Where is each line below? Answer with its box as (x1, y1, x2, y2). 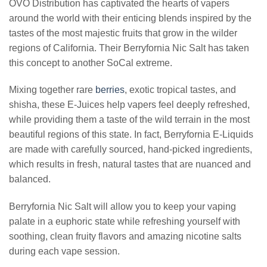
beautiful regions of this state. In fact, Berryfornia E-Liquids (9, 129, 253, 140)
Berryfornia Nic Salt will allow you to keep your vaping (9, 201, 236, 212)
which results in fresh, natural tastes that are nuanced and (9, 159, 251, 170)
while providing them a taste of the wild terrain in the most (9, 114, 250, 125)
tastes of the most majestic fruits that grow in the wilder (9, 27, 237, 38)
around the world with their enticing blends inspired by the (9, 13, 252, 23)
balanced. (9, 174, 51, 185)
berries (95, 85, 125, 95)
